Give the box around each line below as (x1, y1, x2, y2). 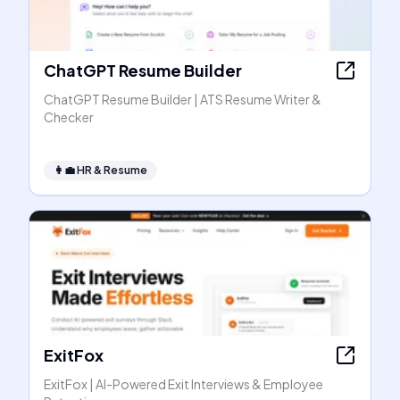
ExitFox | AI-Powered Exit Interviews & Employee (44, 376, 323, 392)
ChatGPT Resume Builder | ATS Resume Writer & (44, 91, 321, 107)
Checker (44, 109, 94, 125)
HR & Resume (77, 163, 147, 177)
